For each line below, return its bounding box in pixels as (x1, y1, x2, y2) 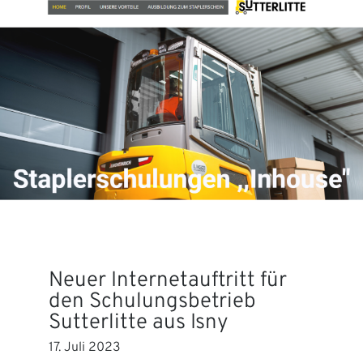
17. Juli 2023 (49, 339, 121, 356)
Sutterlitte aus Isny (49, 309, 228, 336)
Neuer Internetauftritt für (49, 267, 287, 294)
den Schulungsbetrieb (49, 288, 256, 315)
